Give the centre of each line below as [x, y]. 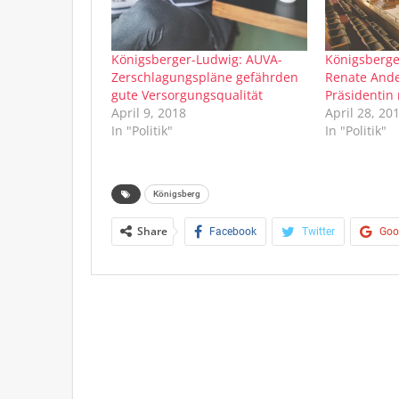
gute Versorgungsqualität [187, 94]
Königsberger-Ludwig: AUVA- [197, 59]
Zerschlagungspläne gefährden [205, 77]
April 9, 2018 [149, 112]
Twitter [318, 231]
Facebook [233, 231]
